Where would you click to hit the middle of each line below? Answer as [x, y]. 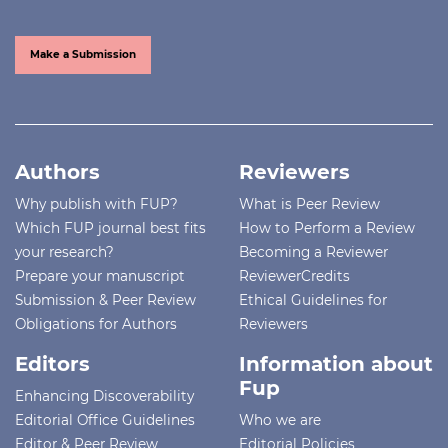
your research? [64, 251]
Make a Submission [83, 54]
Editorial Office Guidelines [105, 419]
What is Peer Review [309, 203]
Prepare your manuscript [100, 275]
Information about [336, 363]
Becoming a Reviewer [313, 251]
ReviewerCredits [294, 275]
